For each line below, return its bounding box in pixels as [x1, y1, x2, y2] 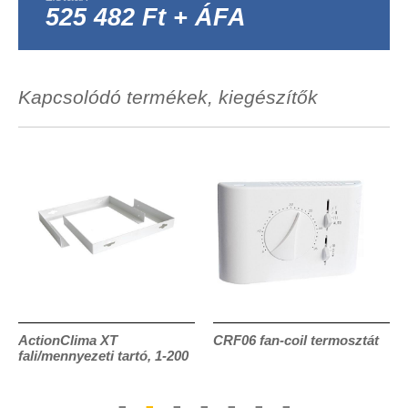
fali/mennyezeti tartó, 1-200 [18, 347, 189, 363]
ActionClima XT [18, 331, 117, 348]
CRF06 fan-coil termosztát [213, 331, 379, 348]
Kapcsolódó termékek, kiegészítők [18, 86, 318, 107]
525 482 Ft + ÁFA [46, 3, 246, 31]
